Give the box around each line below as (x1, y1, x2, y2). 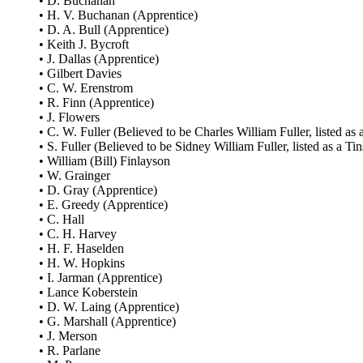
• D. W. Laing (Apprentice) (39, 300, 179, 314)
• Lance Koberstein (39, 285, 138, 300)
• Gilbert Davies (39, 66, 122, 81)
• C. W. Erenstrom (39, 81, 133, 96)
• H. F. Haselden (39, 241, 124, 256)
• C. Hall (39, 212, 84, 227)
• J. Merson (39, 329, 97, 344)
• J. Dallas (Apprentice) (39, 52, 159, 66)
